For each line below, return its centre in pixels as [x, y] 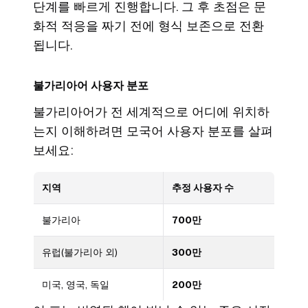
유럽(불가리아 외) [80, 253]
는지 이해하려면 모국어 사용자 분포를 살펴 [153, 131]
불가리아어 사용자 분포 [91, 86]
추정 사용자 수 [203, 188]
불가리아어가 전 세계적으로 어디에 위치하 [151, 112]
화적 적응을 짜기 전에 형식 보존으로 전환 [148, 26]
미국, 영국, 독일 [76, 285]
